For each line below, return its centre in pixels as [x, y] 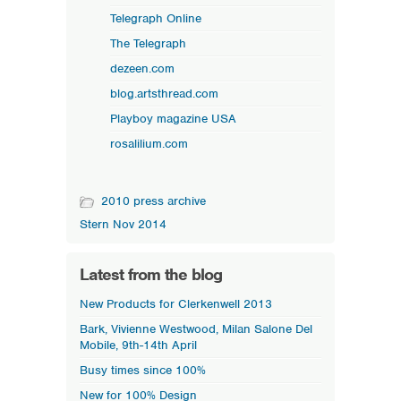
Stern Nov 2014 [123, 224]
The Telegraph [148, 43]
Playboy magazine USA [173, 119]
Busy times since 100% [143, 370]
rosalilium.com [149, 144]
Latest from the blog [151, 274]
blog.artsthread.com [164, 94]
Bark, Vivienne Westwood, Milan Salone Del [196, 329]
